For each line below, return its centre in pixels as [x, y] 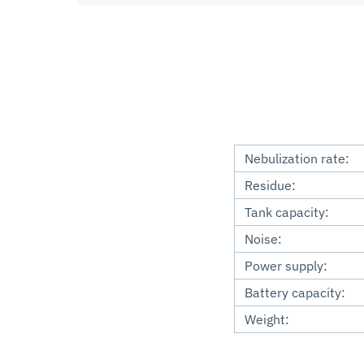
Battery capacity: [295, 293]
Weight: [267, 320]
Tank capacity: [287, 212]
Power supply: [286, 266]
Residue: [270, 186]
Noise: [263, 239]
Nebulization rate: [297, 159]
